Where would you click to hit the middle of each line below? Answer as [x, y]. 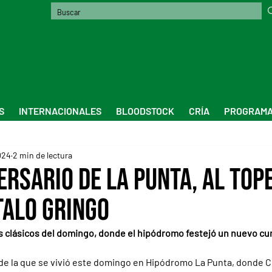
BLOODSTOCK [145, 110]
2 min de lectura [42, 155]
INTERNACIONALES [60, 110]
